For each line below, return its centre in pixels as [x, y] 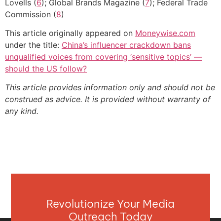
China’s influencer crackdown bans [126, 45]
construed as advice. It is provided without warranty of [108, 99]
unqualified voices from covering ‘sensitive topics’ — [103, 57]
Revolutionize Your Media [110, 204]
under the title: [33, 45]
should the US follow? [46, 69]
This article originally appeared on [70, 33]
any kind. [22, 111]
